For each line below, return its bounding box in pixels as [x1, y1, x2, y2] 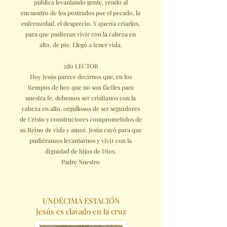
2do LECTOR [63, 62, 98, 70]
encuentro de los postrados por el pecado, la [21, 9, 140, 17]
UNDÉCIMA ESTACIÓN [42, 196, 120, 206]
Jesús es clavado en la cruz [36, 206, 126, 216]
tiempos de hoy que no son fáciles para [27, 83, 134, 91]
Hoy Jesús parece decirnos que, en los [29, 72, 132, 81]
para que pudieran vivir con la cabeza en [25, 30, 136, 38]
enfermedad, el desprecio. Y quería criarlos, [21, 19, 140, 27]
